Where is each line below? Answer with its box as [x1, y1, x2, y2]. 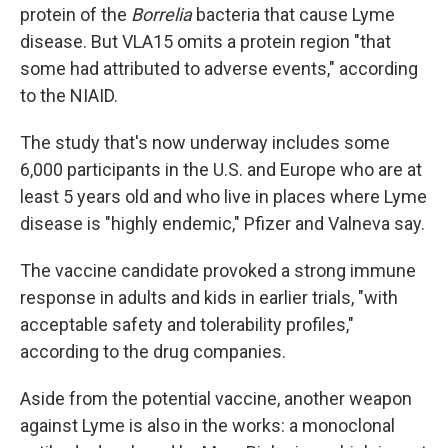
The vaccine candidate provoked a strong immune [20, 260, 416, 282]
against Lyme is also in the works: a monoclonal [20, 415, 395, 437]
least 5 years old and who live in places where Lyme [20, 186, 427, 208]
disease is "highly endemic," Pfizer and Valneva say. [20, 213, 425, 235]
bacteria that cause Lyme [196, 4, 395, 26]
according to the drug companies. [20, 341, 286, 363]
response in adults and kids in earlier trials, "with [20, 287, 398, 309]
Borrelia [131, 4, 196, 26]
